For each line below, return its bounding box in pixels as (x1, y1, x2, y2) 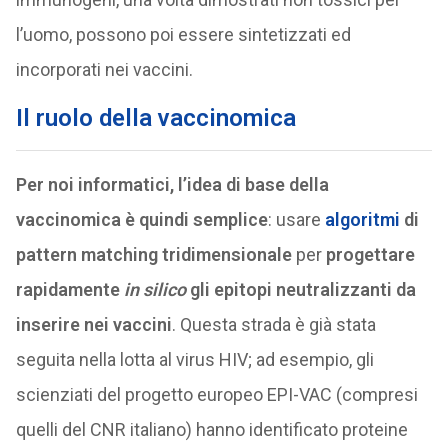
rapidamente (15, 279, 124, 300)
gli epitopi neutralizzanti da (185, 279, 416, 300)
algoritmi (324, 209, 400, 230)
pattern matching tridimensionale (15, 244, 292, 265)
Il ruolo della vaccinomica (15, 104, 296, 132)
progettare (325, 244, 415, 265)
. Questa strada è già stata (171, 314, 376, 335)
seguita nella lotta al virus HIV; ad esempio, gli (15, 349, 374, 370)
